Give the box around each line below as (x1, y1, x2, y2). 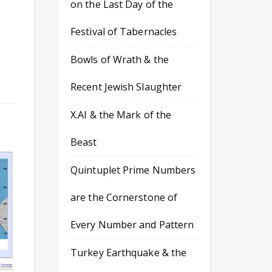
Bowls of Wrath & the (70, 53, 169, 66)
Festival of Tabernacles (70, 25, 177, 38)
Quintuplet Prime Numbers (70, 163, 196, 177)
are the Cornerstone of (70, 191, 178, 204)
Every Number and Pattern (70, 218, 194, 231)
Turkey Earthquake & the (70, 246, 187, 259)
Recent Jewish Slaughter (70, 80, 182, 93)
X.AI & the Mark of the (70, 108, 172, 121)
